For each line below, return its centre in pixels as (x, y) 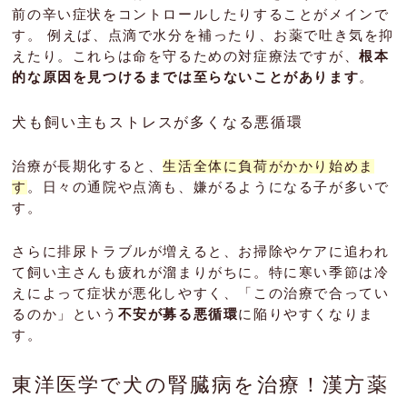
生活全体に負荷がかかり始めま (268, 167)
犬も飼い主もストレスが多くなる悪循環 (158, 123)
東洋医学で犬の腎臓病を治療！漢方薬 (200, 385)
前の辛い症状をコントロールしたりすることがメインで (201, 15)
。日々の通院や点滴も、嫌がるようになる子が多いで (208, 188)
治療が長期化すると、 (88, 167)
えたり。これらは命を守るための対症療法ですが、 (186, 57)
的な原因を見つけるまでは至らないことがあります (186, 78)
